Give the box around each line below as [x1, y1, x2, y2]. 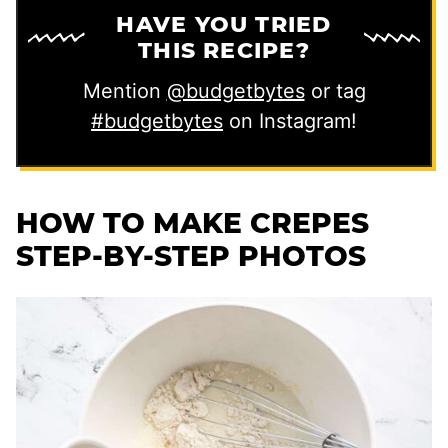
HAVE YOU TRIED [116, 11, 332, 39]
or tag [304, 79, 366, 104]
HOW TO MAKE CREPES [16, 206, 369, 241]
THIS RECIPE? [138, 37, 310, 65]
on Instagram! [223, 109, 357, 134]
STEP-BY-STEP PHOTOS [16, 239, 366, 274]
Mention [82, 79, 167, 104]
